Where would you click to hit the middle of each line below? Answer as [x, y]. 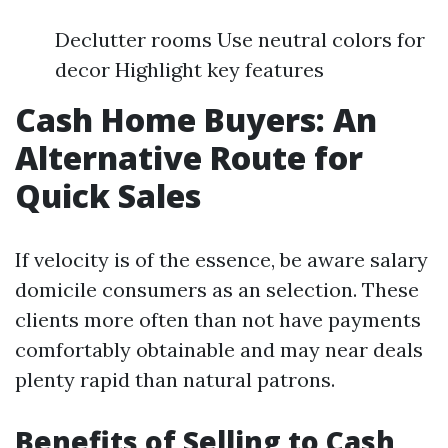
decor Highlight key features [189, 69]
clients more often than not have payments [218, 319]
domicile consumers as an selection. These [217, 289]
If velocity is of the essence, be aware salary [221, 259]
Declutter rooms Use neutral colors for [240, 39]
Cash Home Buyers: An [196, 119]
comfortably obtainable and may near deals [219, 349]
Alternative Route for [189, 157]
